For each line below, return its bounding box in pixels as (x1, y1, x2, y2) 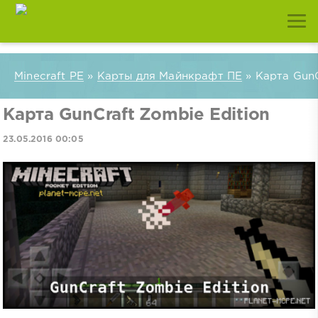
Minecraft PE (14, 71, 84, 81)
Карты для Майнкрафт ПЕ (97, 71, 243, 81)
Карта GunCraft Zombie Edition (3, 107, 270, 123)
